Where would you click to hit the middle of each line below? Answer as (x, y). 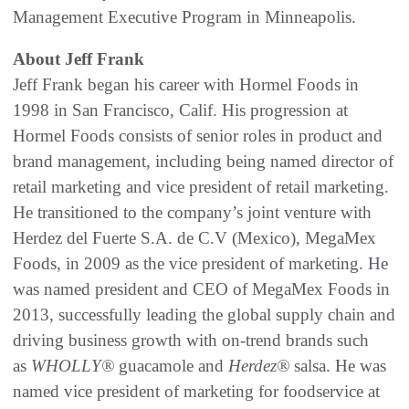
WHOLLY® (73, 365)
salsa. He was (338, 365)
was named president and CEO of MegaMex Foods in (201, 288)
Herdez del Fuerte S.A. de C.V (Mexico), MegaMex (194, 237)
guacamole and (171, 365)
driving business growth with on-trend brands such (191, 340)
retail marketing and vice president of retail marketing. (201, 186)
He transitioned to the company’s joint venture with (192, 212)
